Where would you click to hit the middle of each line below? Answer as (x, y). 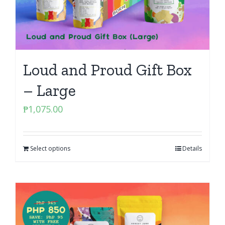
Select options (50, 148)
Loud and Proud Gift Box (107, 70)
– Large (49, 90)
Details (192, 148)
